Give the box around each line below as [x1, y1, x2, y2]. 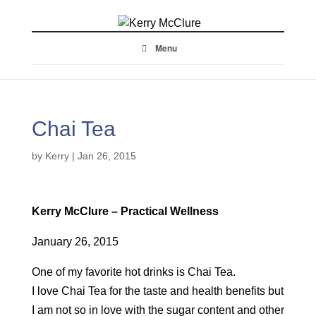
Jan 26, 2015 [77, 150, 136, 162]
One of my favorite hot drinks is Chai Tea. [31, 266, 236, 278]
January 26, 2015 [31, 236, 119, 248]
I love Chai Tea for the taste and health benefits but [31, 285, 284, 297]
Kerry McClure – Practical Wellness [31, 205, 219, 217]
